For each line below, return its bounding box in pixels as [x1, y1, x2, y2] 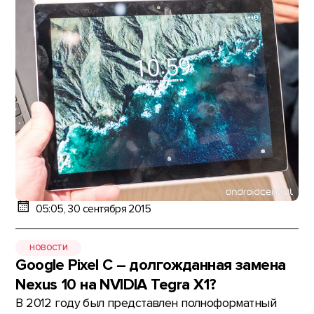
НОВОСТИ [29, 243, 68, 252]
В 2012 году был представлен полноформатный [15, 296, 276, 311]
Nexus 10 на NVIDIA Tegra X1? [15, 275, 217, 295]
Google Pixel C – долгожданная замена [15, 256, 286, 275]
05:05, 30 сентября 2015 [35, 203, 151, 217]
